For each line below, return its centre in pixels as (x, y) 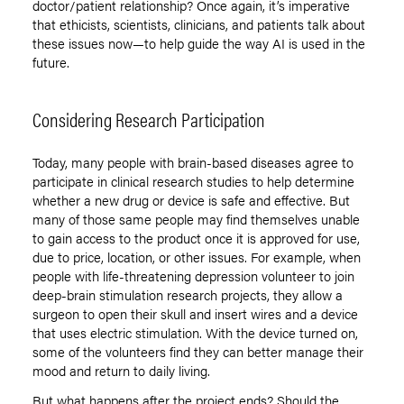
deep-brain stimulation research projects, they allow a (188, 295)
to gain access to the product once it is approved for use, (196, 238)
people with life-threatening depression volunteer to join (193, 276)
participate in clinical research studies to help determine (193, 181)
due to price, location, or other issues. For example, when (197, 257)
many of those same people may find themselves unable (196, 219)
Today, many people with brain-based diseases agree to (193, 162)
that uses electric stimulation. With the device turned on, (195, 333)
